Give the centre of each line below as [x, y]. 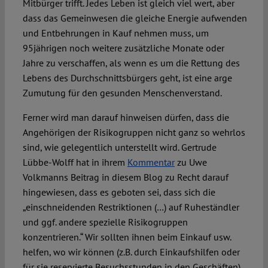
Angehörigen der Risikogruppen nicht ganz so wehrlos [134, 133]
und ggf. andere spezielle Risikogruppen [105, 222]
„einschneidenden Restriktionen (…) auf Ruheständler [131, 207]
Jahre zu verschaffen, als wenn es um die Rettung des [131, 63]
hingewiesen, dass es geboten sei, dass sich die [119, 192]
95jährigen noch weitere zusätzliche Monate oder [123, 48]
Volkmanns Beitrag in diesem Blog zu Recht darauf [125, 177]
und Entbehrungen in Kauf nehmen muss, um [115, 33]
